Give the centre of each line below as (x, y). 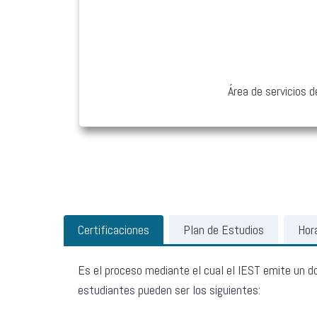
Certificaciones (114, 230)
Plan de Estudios (224, 230)
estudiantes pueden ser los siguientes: (169, 290)
